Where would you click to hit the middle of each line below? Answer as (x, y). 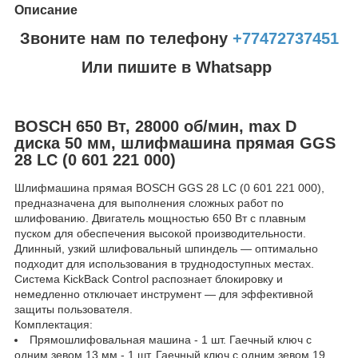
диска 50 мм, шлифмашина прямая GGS (175, 143)
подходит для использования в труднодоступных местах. (164, 264)
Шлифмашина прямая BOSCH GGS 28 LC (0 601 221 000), (169, 188)
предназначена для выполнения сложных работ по (149, 203)
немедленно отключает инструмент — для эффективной (164, 294)
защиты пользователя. (74, 310)
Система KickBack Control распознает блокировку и (149, 279)
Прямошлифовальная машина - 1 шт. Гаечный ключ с (171, 340)
